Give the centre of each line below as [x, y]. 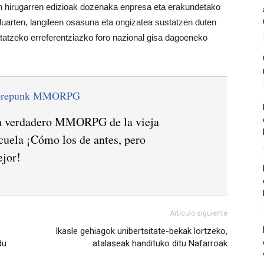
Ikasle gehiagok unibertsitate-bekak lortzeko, [141, 231]
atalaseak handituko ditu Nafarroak [160, 244]
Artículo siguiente [199, 214]
